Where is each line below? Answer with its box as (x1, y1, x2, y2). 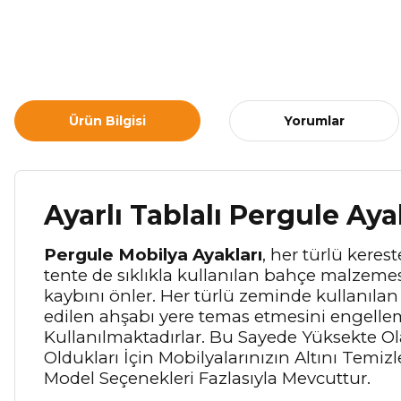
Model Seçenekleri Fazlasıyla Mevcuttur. (44, 368, 371, 388)
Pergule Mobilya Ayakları (44, 244, 262, 265)
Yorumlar (284, 112, 345, 129)
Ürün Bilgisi (69, 112, 146, 129)
